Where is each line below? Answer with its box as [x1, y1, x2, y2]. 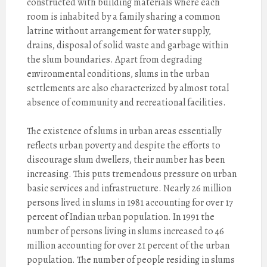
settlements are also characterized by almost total [27, 82, 229, 95]
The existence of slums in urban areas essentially [27, 125, 221, 138]
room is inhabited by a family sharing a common [27, 10, 220, 23]
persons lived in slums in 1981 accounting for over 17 [27, 196, 233, 209]
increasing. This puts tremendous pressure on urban [27, 167, 237, 181]
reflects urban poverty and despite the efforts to [27, 139, 221, 152]
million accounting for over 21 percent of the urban [27, 239, 229, 252]
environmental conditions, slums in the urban [27, 67, 209, 80]
